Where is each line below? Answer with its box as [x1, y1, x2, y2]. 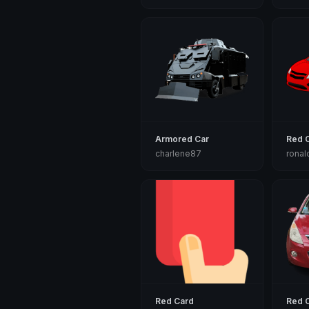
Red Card [155, 296, 194, 306]
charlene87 [155, 148, 201, 159]
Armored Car [155, 134, 209, 144]
